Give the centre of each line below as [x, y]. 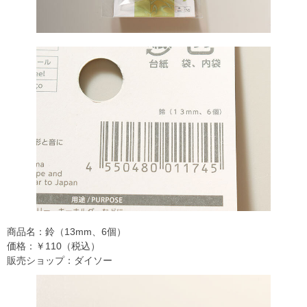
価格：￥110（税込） [53, 246]
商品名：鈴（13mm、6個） [66, 232]
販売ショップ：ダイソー [60, 261]
